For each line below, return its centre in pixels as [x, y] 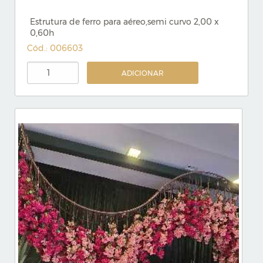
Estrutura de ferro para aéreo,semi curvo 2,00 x [124, 22]
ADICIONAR [143, 73]
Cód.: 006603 [55, 48]
